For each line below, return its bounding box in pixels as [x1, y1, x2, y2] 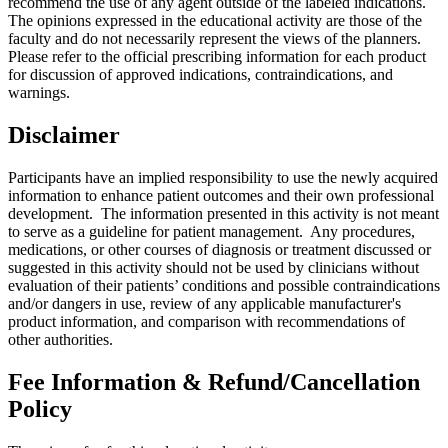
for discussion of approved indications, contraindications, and [8, 66, 393, 84]
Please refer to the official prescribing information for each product [8, 48, 426, 66]
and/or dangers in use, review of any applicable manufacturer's [8, 295, 401, 313]
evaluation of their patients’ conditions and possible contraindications [8, 277, 440, 295]
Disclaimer [8, 122, 120, 149]
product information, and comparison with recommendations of [8, 313, 405, 331]
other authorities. [8, 331, 113, 349]
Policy [8, 396, 72, 423]
